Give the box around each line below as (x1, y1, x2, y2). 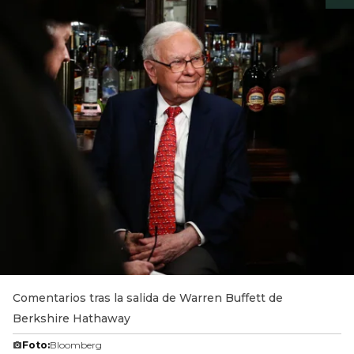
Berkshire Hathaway (13, 311, 130, 326)
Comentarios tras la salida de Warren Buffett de (13, 291, 283, 305)
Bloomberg (50, 339, 102, 351)
